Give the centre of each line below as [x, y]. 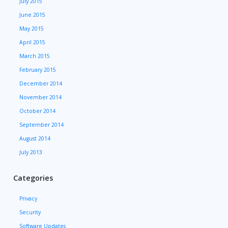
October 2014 [38, 111]
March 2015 [35, 56]
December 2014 [41, 84]
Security [30, 212]
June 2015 [33, 15]
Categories [33, 178]
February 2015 [38, 70]
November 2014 [41, 97]
